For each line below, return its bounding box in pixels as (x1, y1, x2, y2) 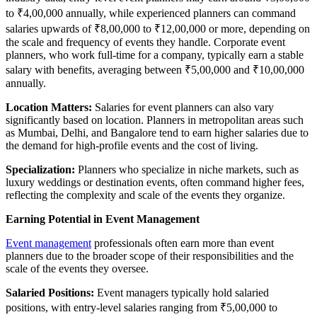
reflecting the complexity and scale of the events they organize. (6, 188, 285, 201)
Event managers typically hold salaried (94, 286, 269, 299)
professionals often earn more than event (91, 236, 274, 249)
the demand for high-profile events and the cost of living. (6, 139, 258, 151)
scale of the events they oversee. (6, 262, 149, 275)
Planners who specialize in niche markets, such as (75, 163, 299, 175)
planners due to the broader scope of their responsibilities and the (6, 249, 294, 262)
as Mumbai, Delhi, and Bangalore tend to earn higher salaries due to (6, 126, 309, 139)
